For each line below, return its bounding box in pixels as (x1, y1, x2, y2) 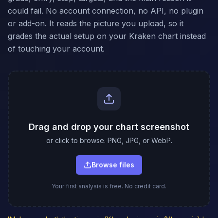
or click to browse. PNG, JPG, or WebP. (46, 136, 172, 145)
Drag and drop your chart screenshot (29, 122, 189, 132)
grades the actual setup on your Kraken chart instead (8, 31, 206, 41)
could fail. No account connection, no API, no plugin (8, 6, 203, 16)
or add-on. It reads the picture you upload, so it (8, 18, 183, 28)
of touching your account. (8, 44, 105, 54)
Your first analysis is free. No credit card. (52, 182, 166, 190)
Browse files (91, 161, 134, 169)
